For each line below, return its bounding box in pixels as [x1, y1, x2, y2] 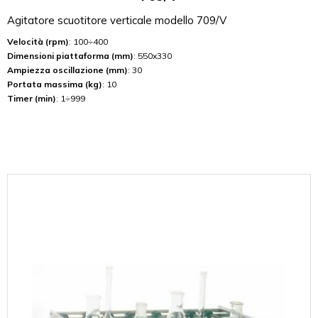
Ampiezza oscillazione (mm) [7, 64, 128, 75]
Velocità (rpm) [7, 35, 69, 47]
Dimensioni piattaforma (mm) [7, 50, 133, 61]
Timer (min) [7, 92, 56, 104]
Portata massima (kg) [7, 78, 102, 89]
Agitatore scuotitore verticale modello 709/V [7, 13, 226, 27]
